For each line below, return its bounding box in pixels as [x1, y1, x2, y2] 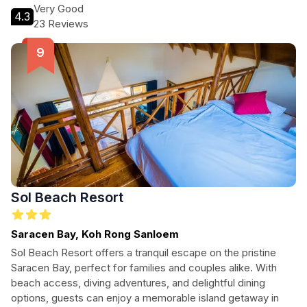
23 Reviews [34, 17, 88, 30]
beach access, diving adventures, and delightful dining [11, 276, 265, 289]
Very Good [34, 2, 84, 15]
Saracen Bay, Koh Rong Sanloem [11, 228, 179, 241]
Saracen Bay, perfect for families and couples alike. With [11, 261, 277, 274]
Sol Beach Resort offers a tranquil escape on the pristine [11, 246, 276, 259]
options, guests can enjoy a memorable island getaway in [11, 291, 279, 304]
